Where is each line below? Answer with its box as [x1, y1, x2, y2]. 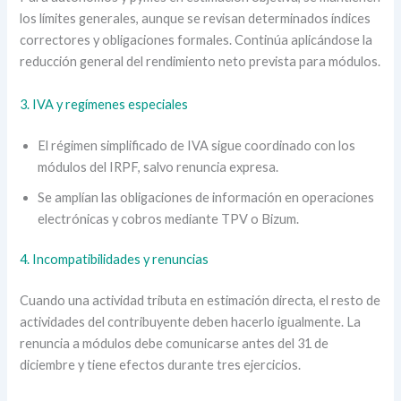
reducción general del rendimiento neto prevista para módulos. [20, 54, 381, 70]
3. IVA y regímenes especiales [20, 96, 189, 112]
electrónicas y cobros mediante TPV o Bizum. [38, 210, 300, 226]
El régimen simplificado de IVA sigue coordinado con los [38, 137, 356, 153]
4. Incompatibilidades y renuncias [20, 252, 209, 268]
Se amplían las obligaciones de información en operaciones [38, 189, 375, 205]
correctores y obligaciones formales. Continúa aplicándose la [20, 32, 373, 48]
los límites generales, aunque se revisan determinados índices [20, 11, 371, 27]
